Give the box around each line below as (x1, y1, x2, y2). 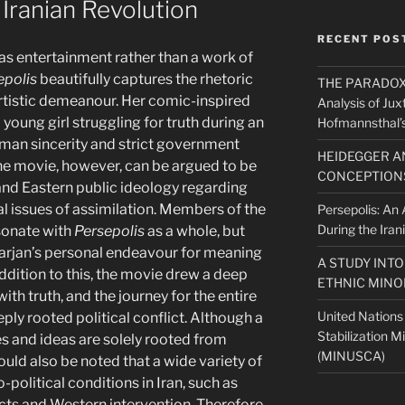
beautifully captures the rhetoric (40, 70, 253, 88)
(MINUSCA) (316, 347, 385, 363)
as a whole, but (145, 221, 245, 240)
